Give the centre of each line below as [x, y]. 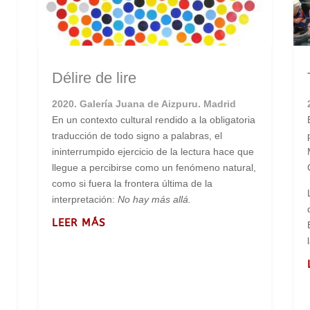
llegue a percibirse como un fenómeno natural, [154, 168]
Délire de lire [94, 78]
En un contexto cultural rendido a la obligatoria [153, 120]
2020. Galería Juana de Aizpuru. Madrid [144, 104]
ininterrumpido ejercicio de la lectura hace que [153, 152]
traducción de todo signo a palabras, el [137, 136]
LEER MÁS [79, 223]
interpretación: [84, 200]
